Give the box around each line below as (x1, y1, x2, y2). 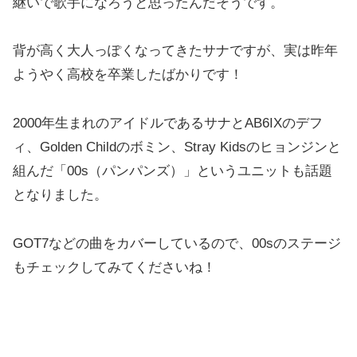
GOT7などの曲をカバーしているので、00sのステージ (13, 235, 341, 251)
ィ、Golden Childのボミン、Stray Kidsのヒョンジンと (13, 139, 341, 155)
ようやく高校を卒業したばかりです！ (13, 67, 243, 83)
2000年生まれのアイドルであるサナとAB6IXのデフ (13, 115, 323, 131)
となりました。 (13, 186, 108, 202)
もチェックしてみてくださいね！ (13, 259, 216, 275)
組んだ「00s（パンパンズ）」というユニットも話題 (13, 163, 332, 178)
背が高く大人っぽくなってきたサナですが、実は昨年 (13, 43, 338, 59)
